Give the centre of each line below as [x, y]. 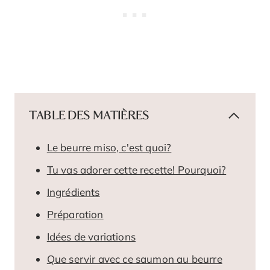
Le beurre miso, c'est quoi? [109, 147]
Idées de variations [91, 236]
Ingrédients [73, 192]
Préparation [75, 214]
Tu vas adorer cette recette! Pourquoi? [137, 169]
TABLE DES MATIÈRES [89, 116]
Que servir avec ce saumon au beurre [134, 259]
